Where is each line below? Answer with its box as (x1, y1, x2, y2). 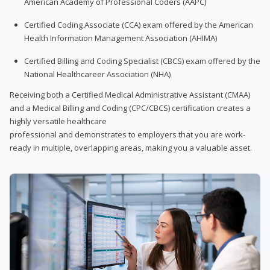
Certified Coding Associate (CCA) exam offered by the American (24, 19, 253, 30)
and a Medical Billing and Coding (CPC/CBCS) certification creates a (10, 102, 251, 113)
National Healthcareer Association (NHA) (24, 68, 171, 80)
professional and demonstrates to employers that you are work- (10, 128, 245, 140)
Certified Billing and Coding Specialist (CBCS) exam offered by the (24, 55, 260, 66)
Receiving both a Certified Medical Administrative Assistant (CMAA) (10, 89, 250, 100)
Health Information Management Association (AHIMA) (24, 32, 217, 43)
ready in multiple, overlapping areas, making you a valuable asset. (10, 142, 252, 153)
